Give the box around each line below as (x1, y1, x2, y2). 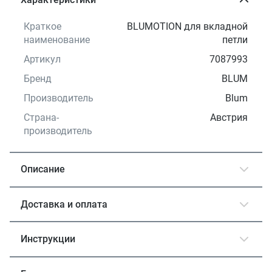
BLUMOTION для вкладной (127, 20, 248, 32)
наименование (24, 33, 90, 46)
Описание (21, 163, 66, 175)
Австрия (210, 111, 248, 123)
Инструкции (21, 233, 76, 245)
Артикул (24, 53, 61, 65)
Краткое (24, 20, 62, 32)
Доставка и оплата (21, 198, 108, 210)
